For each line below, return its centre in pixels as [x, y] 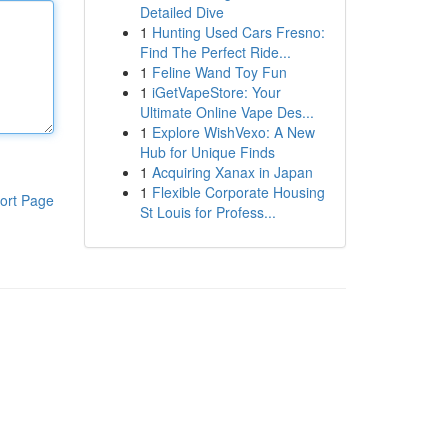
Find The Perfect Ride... [215, 52]
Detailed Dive [181, 12]
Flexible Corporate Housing [238, 192]
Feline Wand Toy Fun [219, 72]
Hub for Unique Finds [207, 152]
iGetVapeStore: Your [216, 92]
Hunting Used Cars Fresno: [238, 32]
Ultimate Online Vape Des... [226, 112]
